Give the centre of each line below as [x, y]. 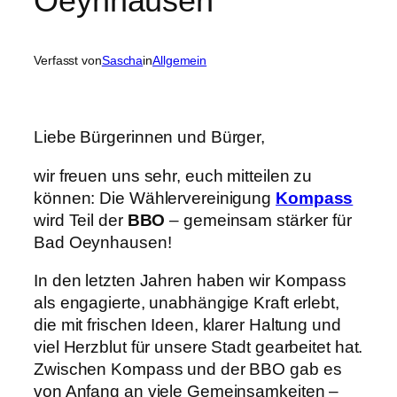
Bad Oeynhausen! [103, 242]
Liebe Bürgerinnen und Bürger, [150, 137]
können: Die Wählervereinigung [155, 198]
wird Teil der [81, 220]
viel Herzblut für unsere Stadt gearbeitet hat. [198, 347]
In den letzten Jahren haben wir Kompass [191, 281]
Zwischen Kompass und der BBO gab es [188, 370]
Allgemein [180, 61]
